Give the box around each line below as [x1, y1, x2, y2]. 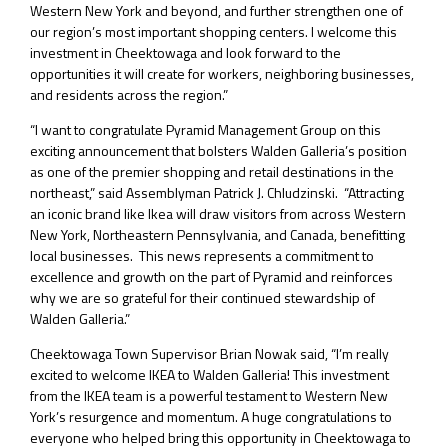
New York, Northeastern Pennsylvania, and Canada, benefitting [30, 223, 405, 245]
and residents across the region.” [30, 83, 228, 105]
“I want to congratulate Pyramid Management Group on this [30, 118, 381, 140]
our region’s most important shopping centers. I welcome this [30, 20, 397, 42]
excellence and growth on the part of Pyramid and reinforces [30, 265, 393, 287]
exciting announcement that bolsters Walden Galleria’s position [30, 139, 407, 161]
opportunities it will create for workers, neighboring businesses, [30, 62, 414, 84]
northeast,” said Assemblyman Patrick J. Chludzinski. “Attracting [30, 181, 404, 203]
